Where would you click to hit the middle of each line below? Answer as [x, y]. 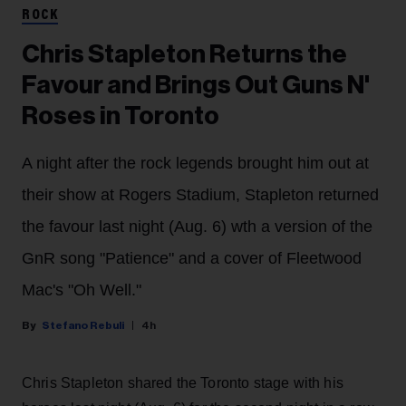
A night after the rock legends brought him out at [195, 164]
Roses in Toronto [121, 116]
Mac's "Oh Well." [82, 290]
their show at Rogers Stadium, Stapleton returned [200, 195]
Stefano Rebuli [83, 326]
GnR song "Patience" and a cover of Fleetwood [192, 259]
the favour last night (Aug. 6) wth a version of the [197, 227]
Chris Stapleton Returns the [184, 55]
